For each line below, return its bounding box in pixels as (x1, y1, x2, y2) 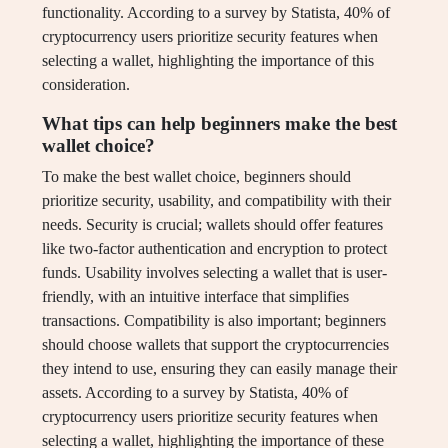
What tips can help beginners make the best (42, 113, 397, 135)
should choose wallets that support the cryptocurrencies (42, 336, 389, 354)
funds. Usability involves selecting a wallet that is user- (42, 264, 387, 282)
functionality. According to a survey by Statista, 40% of (42, 4, 390, 22)
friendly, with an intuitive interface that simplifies (42, 288, 349, 306)
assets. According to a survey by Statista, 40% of (42, 384, 348, 402)
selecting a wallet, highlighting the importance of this (42, 52, 374, 70)
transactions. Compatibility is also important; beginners (42, 312, 386, 330)
